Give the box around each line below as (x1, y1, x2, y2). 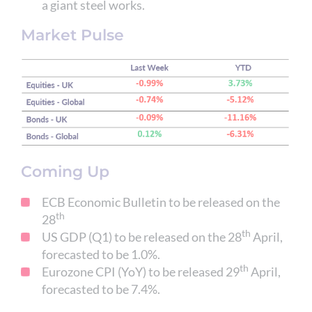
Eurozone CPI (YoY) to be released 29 (42, 263, 240, 279)
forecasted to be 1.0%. (42, 246, 160, 262)
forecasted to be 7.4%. (42, 281, 160, 297)
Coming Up (21, 162, 109, 181)
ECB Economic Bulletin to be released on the (42, 194, 280, 210)
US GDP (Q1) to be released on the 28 (42, 228, 242, 244)
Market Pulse (21, 26, 124, 45)
